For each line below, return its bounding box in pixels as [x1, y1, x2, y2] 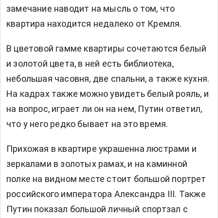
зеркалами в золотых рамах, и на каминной [6, 159, 188, 169]
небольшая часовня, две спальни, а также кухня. [6, 73, 210, 84]
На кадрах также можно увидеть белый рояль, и [6, 89, 209, 99]
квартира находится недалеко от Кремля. [6, 18, 182, 29]
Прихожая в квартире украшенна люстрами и [6, 144, 197, 154]
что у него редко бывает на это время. [6, 119, 168, 129]
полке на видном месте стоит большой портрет [6, 174, 206, 184]
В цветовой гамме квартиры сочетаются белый [6, 43, 207, 54]
